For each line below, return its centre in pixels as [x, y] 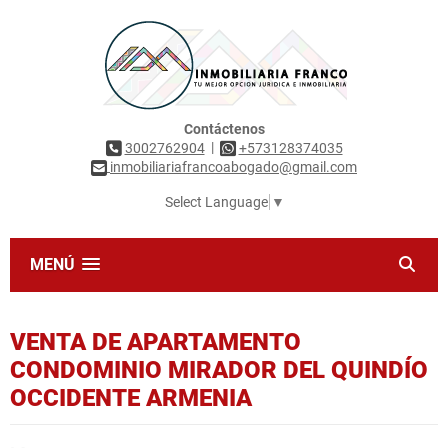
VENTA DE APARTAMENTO [155, 342]
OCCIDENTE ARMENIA [131, 398]
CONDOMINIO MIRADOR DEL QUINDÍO [219, 370]
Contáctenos [224, 129]
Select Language [216, 202]
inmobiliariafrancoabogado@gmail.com [233, 167]
